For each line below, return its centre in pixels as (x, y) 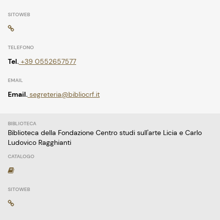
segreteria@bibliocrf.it (64, 94)
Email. (18, 94)
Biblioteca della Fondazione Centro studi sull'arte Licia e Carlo (105, 133)
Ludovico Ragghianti (40, 142)
